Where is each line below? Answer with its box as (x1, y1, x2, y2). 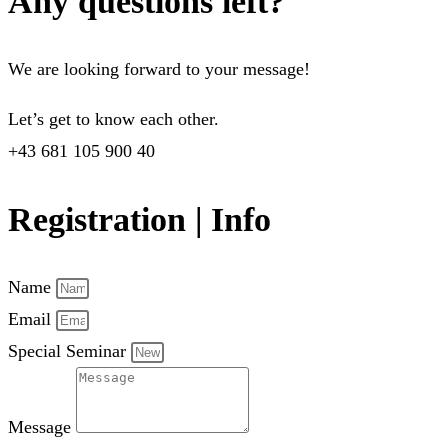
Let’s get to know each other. (8, 109, 219, 130)
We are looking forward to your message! (8, 59, 310, 80)
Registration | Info (8, 200, 271, 238)
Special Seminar (8, 340, 131, 361)
